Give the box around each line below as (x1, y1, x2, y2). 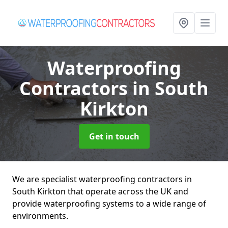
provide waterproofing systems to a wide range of (12, 198, 206, 209)
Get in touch (89, 131, 139, 142)
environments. (12, 210, 68, 221)
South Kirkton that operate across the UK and (12, 186, 188, 197)
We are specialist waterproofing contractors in (12, 174, 192, 185)
